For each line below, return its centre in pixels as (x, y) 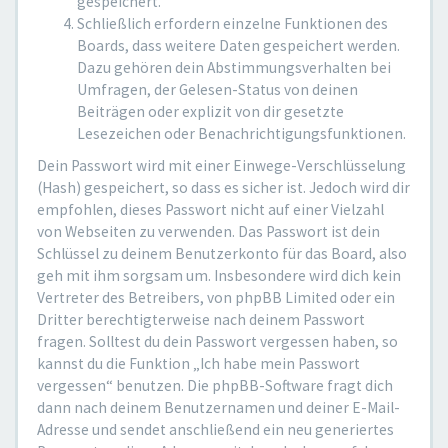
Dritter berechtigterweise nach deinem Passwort (201, 319)
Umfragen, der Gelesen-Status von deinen (217, 89)
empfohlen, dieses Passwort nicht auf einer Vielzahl (210, 209)
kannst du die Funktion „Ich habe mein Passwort (198, 363)
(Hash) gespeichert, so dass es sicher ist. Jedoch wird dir (223, 187)
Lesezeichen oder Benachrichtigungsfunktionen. (241, 133)
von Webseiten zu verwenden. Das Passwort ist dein (208, 231)
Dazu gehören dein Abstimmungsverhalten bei (234, 67)
